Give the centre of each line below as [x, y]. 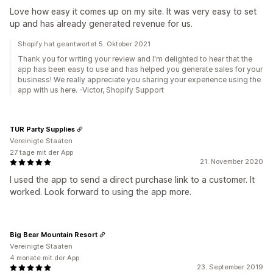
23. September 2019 [230, 267]
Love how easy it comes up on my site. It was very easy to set [133, 11]
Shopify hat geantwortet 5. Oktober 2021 [84, 44]
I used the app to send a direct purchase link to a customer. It [132, 179]
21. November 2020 [232, 161]
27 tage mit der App [41, 152]
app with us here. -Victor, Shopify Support [91, 90]
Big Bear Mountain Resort [54, 234]
